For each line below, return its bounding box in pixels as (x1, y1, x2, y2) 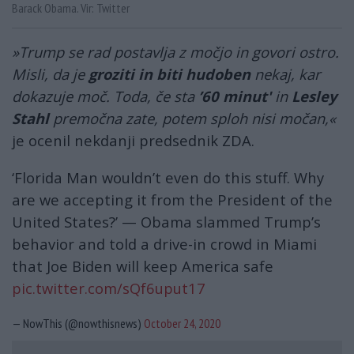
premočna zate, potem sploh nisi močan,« (49, 108, 336, 129)
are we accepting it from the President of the (12, 189, 333, 209)
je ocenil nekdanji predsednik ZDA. (12, 130, 254, 151)
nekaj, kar (250, 64, 321, 85)
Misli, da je (12, 64, 88, 85)
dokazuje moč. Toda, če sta (12, 86, 198, 107)
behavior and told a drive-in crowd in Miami (12, 233, 317, 254)
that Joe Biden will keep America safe (12, 255, 273, 276)
